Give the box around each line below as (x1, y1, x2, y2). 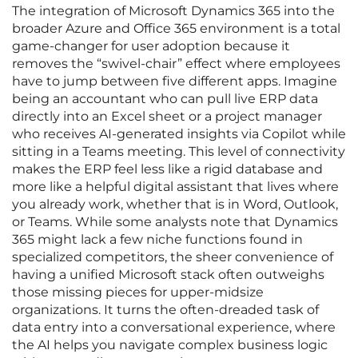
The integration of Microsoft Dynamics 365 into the (12, 3, 335, 19)
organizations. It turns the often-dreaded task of (12, 302, 319, 318)
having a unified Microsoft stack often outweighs (12, 267, 324, 283)
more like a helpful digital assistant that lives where (12, 179, 339, 195)
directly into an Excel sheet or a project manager (12, 109, 322, 125)
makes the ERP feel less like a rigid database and (12, 161, 323, 177)
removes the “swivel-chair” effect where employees (12, 56, 340, 72)
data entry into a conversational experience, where (12, 320, 336, 336)
